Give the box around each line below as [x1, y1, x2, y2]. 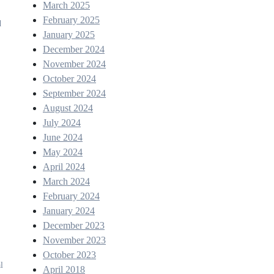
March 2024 [43, 176, 90, 187]
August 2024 [43, 103, 93, 113]
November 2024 [43, 59, 106, 69]
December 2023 [43, 220, 105, 231]
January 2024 [43, 206, 95, 216]
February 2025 [43, 15, 100, 25]
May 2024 [43, 147, 83, 157]
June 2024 [43, 132, 83, 143]
